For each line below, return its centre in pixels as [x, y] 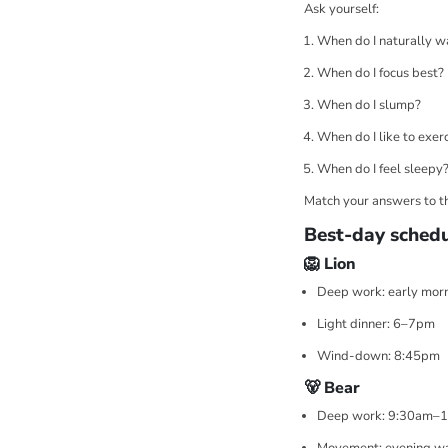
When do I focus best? [380, 73]
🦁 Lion [329, 264]
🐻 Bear [331, 388]
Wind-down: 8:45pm [378, 356]
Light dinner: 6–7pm [375, 324]
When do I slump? [368, 105]
